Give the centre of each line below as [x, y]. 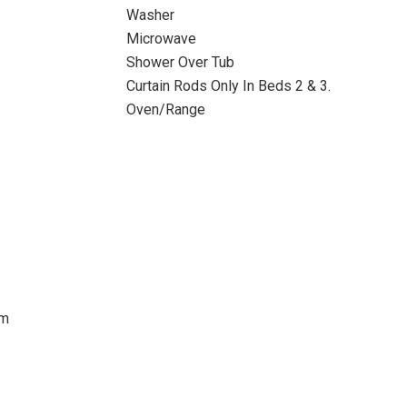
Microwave [161, 39]
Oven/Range [165, 109]
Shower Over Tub [180, 62]
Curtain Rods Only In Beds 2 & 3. [228, 86]
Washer [150, 15]
